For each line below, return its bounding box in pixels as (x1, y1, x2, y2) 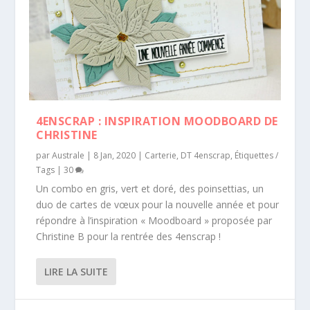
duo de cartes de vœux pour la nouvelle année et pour (36, 198, 280, 212)
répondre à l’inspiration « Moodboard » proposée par (36, 214, 273, 228)
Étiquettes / (235, 149, 279, 162)
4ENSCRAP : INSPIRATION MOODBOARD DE (36, 113, 278, 129)
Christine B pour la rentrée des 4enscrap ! (36, 230, 221, 244)
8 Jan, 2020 (93, 149, 136, 162)
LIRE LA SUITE (44, 265, 109, 279)
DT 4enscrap (181, 149, 231, 162)
